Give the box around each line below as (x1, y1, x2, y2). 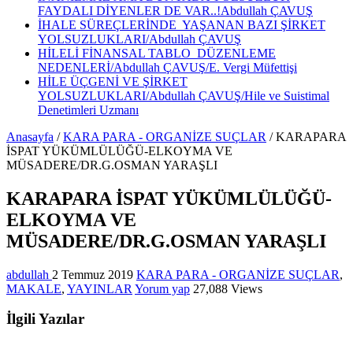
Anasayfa (6, 129, 54, 143)
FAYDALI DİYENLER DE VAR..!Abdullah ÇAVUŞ (38, 3, 313, 17)
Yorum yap (135, 281, 190, 295)
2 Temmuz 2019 (52, 267, 133, 281)
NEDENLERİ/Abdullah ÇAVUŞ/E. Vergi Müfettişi (38, 60, 297, 74)
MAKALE (6, 281, 61, 295)
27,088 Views (193, 281, 262, 295)
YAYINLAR (67, 281, 132, 295)
